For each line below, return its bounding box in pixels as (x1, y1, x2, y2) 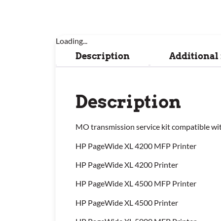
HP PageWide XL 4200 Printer (75, 159, 178, 169)
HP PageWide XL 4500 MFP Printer (75, 179, 196, 188)
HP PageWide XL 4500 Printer (75, 197, 178, 207)
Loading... (56, 36, 87, 46)
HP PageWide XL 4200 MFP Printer (75, 141, 196, 150)
